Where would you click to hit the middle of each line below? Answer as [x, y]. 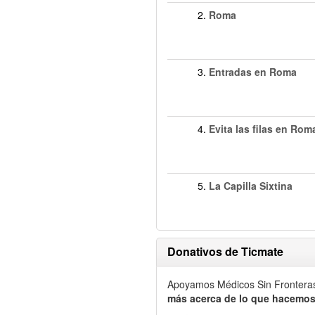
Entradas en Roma [253, 72]
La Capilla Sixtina [251, 186]
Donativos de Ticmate [225, 251]
